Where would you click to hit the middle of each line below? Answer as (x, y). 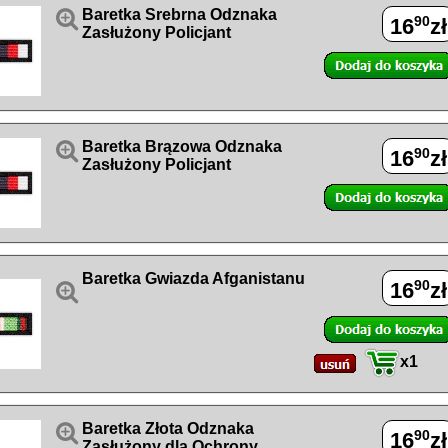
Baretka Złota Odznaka (168, 428)
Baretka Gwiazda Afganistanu (193, 278)
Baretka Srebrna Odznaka (179, 14)
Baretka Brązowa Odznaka (182, 146)
